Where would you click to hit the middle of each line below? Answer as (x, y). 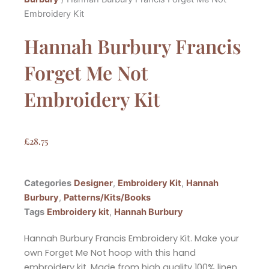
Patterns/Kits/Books (107, 197)
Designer (93, 183)
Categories (48, 183)
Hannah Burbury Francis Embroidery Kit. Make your (131, 238)
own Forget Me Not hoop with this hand (110, 252)
